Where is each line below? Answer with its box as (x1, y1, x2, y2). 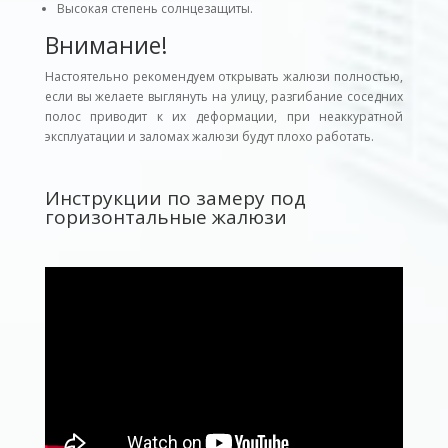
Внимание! (44, 29, 168, 62)
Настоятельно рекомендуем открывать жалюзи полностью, (44, 68, 404, 86)
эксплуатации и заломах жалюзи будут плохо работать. (44, 128, 374, 146)
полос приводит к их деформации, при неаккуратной (44, 108, 404, 126)
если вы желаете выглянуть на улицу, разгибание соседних (44, 88, 404, 106)
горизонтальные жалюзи (44, 204, 287, 231)
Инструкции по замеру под (44, 185, 306, 212)
